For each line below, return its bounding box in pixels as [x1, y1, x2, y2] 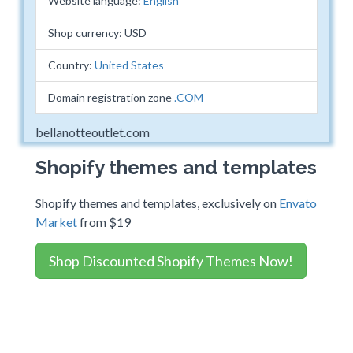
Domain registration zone [48, 91, 174, 104]
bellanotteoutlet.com [35, 124, 150, 139]
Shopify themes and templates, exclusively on [35, 195, 279, 210]
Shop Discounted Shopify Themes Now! [49, 252, 293, 269]
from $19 [77, 214, 131, 229]
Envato [279, 195, 317, 210]
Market [35, 214, 77, 229]
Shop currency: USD [48, 26, 147, 39]
